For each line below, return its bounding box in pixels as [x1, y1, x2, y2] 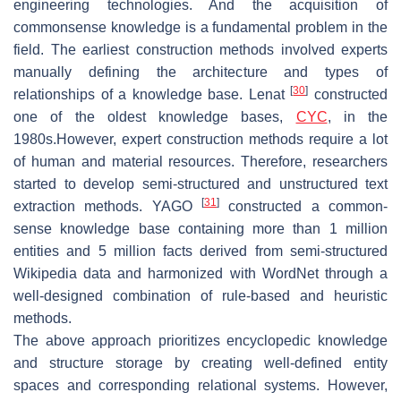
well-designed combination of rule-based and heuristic [13, 288, 388, 304]
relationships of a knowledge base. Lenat [13, 87, 291, 103]
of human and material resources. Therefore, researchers [13, 154, 388, 170]
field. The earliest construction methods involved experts [13, 42, 388, 58]
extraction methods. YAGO [13, 199, 201, 215]
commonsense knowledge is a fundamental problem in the [13, 20, 388, 36]
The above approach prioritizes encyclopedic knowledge [13, 333, 388, 349]
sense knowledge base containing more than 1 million [13, 221, 388, 237]
